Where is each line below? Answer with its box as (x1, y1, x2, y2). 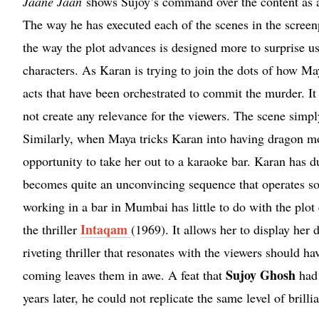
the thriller (23, 220, 80, 238)
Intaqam (80, 219, 127, 239)
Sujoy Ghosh (226, 265, 296, 284)
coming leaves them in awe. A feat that (23, 266, 226, 283)
